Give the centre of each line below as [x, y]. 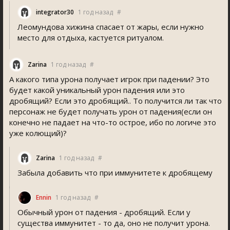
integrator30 [55, 12]
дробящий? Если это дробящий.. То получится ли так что [116, 101]
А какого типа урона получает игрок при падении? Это [109, 79]
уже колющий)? [38, 133]
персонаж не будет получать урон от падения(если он [111, 111]
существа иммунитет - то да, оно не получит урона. [114, 223]
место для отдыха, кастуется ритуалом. [91, 37]
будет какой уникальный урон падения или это [97, 90]
